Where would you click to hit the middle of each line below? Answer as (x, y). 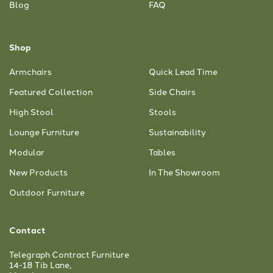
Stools (162, 111)
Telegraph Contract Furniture (69, 254)
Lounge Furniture (44, 131)
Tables (162, 151)
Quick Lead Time (183, 71)
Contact (27, 229)
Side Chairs (172, 91)
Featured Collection (51, 91)
